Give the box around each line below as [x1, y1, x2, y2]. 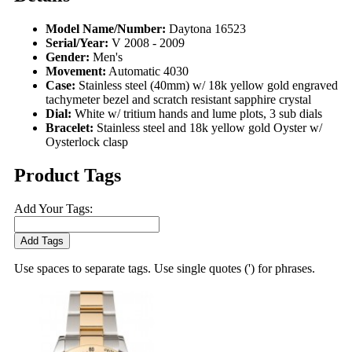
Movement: [46, 64, 106, 78]
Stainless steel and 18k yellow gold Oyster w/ [97, 120, 322, 134]
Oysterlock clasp [46, 134, 128, 148]
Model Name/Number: [46, 21, 166, 35]
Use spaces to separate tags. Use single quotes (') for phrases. [14, 261, 315, 275]
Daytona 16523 [169, 21, 246, 35]
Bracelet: [46, 120, 93, 134]
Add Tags [20, 234, 64, 247]
